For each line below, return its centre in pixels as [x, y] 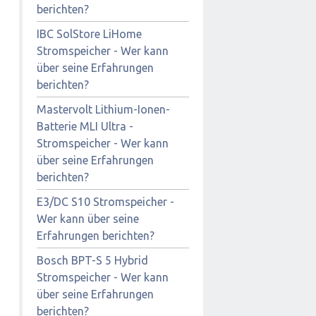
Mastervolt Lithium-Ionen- [103, 109]
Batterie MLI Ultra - [85, 126]
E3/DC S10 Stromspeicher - [105, 201]
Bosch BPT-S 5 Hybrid [92, 260]
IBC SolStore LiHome [89, 34]
